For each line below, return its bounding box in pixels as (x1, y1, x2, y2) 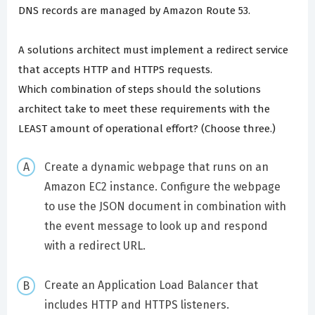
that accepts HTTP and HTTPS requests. (18, 63, 212, 77)
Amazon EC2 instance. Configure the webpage (44, 179, 281, 193)
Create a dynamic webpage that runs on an (44, 160, 269, 174)
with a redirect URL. (44, 238, 146, 252)
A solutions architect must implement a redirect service (18, 44, 288, 57)
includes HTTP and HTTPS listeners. (44, 298, 229, 312)
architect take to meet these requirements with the (18, 103, 270, 116)
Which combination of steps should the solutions (18, 83, 261, 96)
